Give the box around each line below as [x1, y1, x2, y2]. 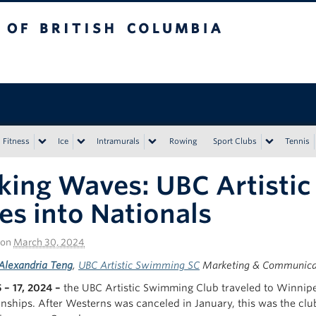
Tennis [285, 136, 310, 146]
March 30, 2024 [13, 237, 85, 248]
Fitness [3, 136, 30, 146]
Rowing [169, 136, 197, 146]
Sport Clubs [213, 136, 257, 146]
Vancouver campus [82, 55, 176, 66]
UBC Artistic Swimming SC [78, 260, 200, 271]
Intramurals [97, 136, 140, 146]
